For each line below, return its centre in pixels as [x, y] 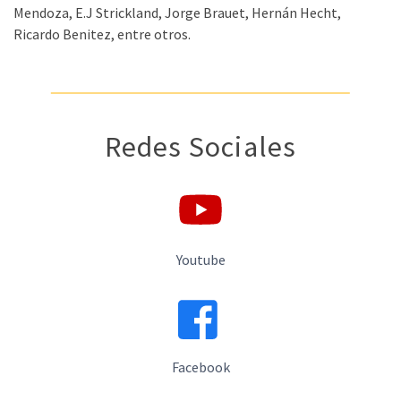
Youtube [200, 260]
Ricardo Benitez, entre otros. [102, 34]
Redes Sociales [200, 147]
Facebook [200, 367]
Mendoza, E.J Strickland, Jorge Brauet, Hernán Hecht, [177, 13]
